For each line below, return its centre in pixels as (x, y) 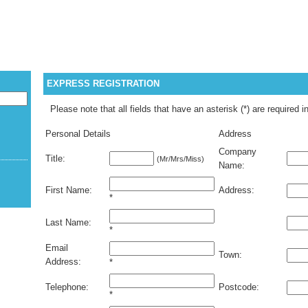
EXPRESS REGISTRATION (103, 84)
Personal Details (78, 134)
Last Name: (68, 222)
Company (238, 152)
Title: (55, 158)
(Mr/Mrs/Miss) (180, 159)
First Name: (69, 190)
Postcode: (239, 287)
